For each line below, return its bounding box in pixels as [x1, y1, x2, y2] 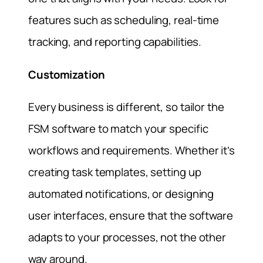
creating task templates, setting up [28, 164, 201, 180]
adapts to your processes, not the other [28, 230, 227, 245]
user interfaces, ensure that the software [28, 208, 233, 224]
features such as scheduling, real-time [28, 12, 220, 28]
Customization [28, 66, 105, 82]
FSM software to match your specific [28, 121, 208, 137]
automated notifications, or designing [28, 186, 214, 202]
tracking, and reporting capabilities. [28, 33, 202, 49]
